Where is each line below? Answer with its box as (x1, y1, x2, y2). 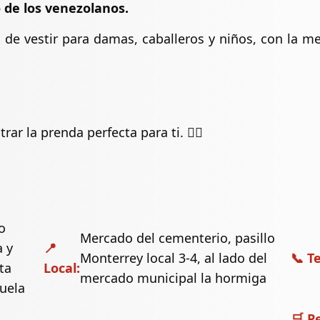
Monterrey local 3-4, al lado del (79, 249, 267, 267)
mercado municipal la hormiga (79, 269, 266, 287)
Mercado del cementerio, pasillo (79, 229, 275, 247)
